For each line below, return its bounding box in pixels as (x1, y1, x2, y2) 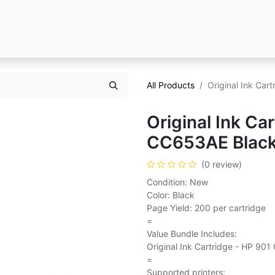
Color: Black (147, 190, 195, 200)
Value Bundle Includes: (147, 228, 237, 239)
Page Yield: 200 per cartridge (147, 203, 266, 213)
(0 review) (201, 159, 242, 169)
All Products (147, 80, 195, 90)
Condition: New (147, 177, 208, 187)
